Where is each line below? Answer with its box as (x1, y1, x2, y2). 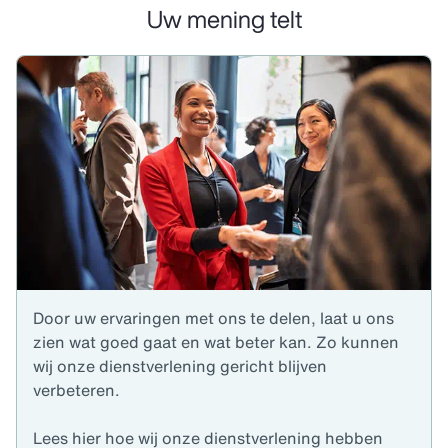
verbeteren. (33, 378, 120, 403)
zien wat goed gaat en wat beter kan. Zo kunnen (33, 330, 399, 355)
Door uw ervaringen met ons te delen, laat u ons (33, 306, 394, 331)
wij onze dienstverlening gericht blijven (33, 354, 327, 379)
